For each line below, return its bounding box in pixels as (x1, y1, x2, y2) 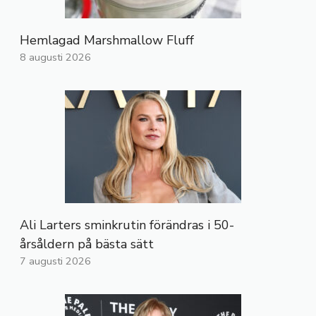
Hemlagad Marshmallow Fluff (20, 32, 194, 49)
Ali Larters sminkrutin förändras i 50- (20, 217, 234, 234)
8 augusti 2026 (20, 50, 91, 65)
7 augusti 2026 (20, 254, 91, 269)
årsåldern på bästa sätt (20, 236, 154, 253)
